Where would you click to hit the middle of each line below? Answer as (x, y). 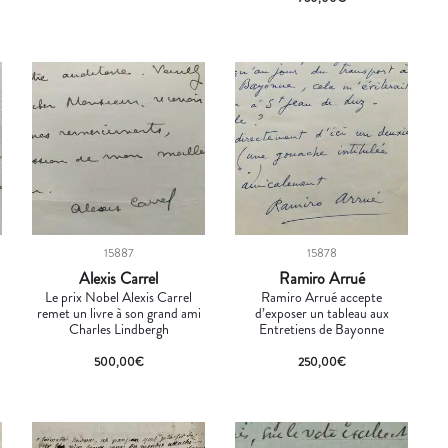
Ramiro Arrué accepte (322, 296)
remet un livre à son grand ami (118, 312)
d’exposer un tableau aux (321, 312)
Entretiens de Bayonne (322, 328)
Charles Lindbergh (118, 328)
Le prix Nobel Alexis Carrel (119, 296)
